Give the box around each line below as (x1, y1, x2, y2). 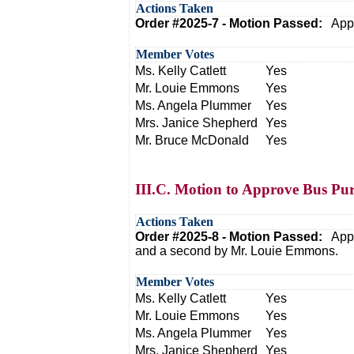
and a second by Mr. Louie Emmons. (135, 244, 338, 258)
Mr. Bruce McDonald (135, 134, 249, 147)
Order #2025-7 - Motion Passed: (135, 17, 329, 30)
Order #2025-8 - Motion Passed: (135, 230, 329, 243)
